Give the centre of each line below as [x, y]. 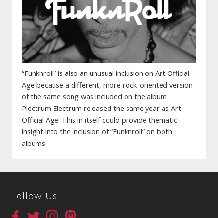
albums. [34, 143]
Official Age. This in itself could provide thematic [100, 120]
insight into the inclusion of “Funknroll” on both [97, 131]
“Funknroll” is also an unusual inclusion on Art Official [106, 73]
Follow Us [34, 196]
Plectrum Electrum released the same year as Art [101, 108]
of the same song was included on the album [94, 96]
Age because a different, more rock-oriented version [107, 85]
